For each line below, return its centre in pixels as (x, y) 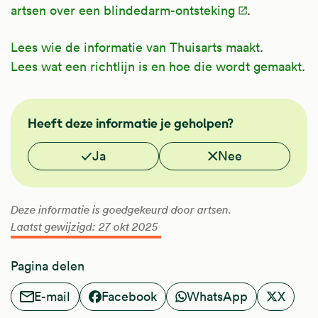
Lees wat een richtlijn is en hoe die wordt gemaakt (156, 66)
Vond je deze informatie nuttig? (108, 149)
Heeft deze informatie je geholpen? (131, 123)
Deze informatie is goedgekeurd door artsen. (121, 209)
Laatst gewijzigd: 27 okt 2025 (84, 226)
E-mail (52, 297)
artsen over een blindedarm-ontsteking (123, 10)
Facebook (129, 297)
